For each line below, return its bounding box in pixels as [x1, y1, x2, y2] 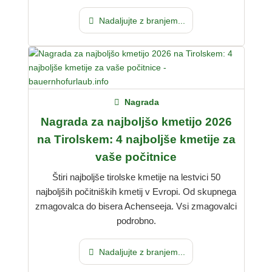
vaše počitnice [95, 150, 177, 163]
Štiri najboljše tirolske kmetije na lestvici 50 [52, 172, 220, 183]
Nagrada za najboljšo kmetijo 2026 [40, 115, 232, 128]
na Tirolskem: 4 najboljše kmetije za [36, 132, 236, 146]
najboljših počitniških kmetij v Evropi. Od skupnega [36, 186, 236, 197]
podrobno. [116, 216, 156, 226]
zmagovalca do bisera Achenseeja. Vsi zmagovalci [35, 201, 237, 212]
